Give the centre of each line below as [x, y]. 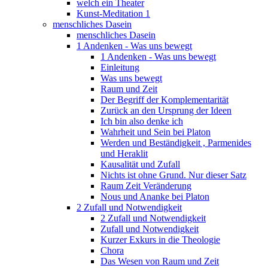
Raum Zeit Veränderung [146, 185]
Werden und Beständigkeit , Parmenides [176, 142]
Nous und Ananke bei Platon [155, 196]
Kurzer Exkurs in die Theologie [160, 239]
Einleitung [120, 67]
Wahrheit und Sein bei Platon [156, 132]
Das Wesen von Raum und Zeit [160, 261]
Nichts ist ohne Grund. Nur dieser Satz [173, 175]
